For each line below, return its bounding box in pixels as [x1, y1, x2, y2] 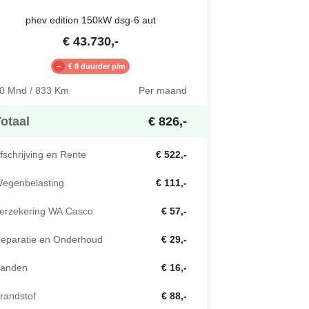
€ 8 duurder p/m [68, 61, 126, 72]
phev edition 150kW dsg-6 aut [25, 13, 156, 27]
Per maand [139, 83, 187, 98]
